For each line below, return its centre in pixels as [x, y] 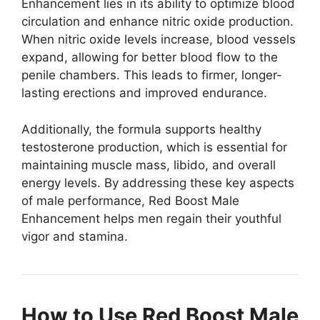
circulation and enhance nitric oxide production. [157, 22]
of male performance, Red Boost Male [130, 200]
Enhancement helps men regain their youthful [151, 218]
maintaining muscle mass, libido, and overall [149, 165]
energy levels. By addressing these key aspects [158, 182]
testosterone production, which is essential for [154, 147]
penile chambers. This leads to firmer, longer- [152, 75]
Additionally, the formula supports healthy [141, 129]
